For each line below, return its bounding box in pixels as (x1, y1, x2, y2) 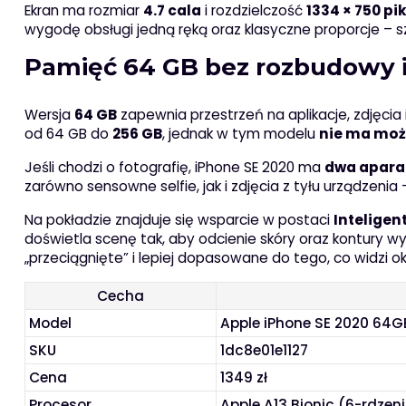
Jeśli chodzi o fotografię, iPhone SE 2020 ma (24, 158, 324, 178)
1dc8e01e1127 (220, 341, 309, 361)
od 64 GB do (24, 124, 112, 144)
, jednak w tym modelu (161, 124, 319, 144)
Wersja (24, 105, 74, 125)
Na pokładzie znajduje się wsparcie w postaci (24, 210, 333, 230)
